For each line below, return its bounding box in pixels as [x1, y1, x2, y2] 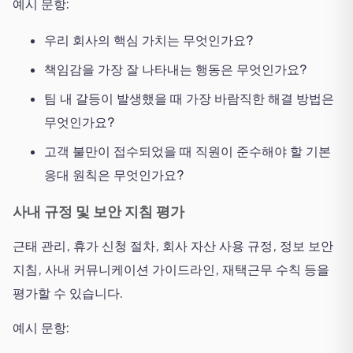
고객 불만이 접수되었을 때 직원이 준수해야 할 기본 [44, 143, 331, 160]
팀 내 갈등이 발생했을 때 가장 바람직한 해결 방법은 [44, 91, 334, 107]
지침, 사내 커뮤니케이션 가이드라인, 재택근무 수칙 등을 [13, 262, 329, 278]
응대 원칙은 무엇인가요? [44, 167, 184, 184]
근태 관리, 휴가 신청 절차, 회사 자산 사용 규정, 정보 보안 [13, 238, 333, 255]
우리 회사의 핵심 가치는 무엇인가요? [44, 32, 253, 49]
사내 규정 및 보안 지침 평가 [13, 203, 184, 221]
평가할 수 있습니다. [13, 285, 123, 302]
